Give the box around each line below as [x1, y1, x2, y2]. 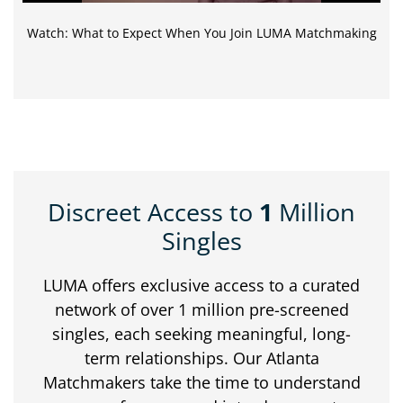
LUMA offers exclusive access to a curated [43, 273, 360, 296]
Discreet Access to [48, 194, 259, 228]
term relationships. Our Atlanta [84, 346, 319, 369]
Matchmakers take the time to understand [42, 371, 361, 393]
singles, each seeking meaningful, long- [52, 322, 351, 345]
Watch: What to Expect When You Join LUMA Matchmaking [26, 23, 377, 41]
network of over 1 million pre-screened [54, 298, 349, 320]
